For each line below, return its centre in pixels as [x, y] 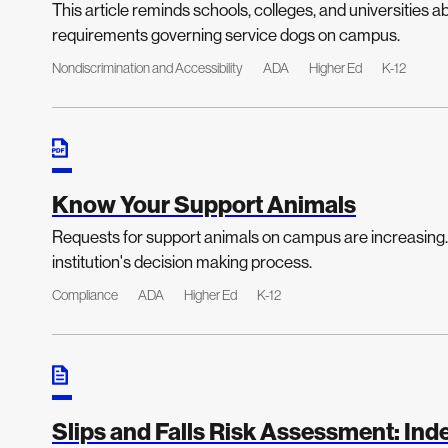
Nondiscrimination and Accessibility [147, 68]
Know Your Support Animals [204, 204]
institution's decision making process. [182, 261]
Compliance [85, 295]
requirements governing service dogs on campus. [226, 34]
